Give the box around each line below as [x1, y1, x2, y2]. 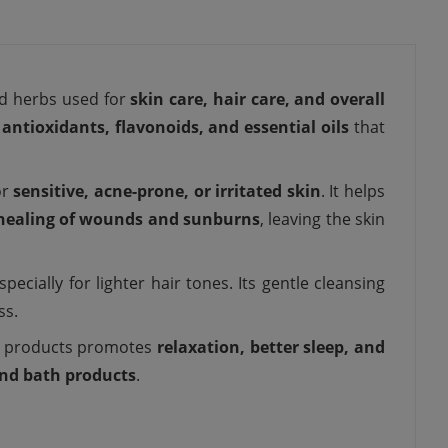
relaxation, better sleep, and [156, 336, 386, 359]
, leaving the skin [260, 208, 386, 231]
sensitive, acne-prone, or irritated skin [13, 180, 321, 203]
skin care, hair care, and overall [130, 88, 385, 111]
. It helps [320, 180, 386, 203]
